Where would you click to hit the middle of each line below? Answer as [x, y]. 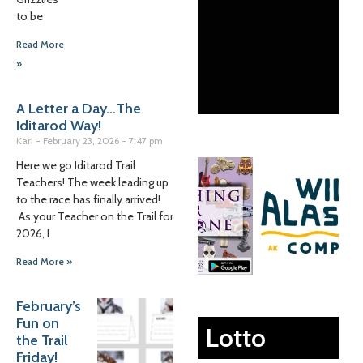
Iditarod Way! [59, 126]
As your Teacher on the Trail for [95, 216]
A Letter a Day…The [79, 109]
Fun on [38, 323]
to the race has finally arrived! [88, 199]
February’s [49, 306]
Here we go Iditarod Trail [76, 165]
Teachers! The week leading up [92, 182]
